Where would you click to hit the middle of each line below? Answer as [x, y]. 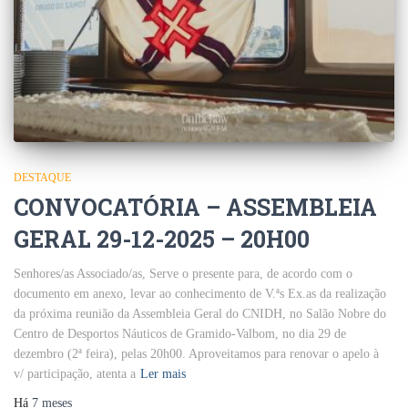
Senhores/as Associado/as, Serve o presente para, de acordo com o [183, 273]
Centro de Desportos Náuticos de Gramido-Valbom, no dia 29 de [180, 333]
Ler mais [163, 373]
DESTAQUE [42, 177]
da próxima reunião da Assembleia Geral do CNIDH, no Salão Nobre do [200, 313]
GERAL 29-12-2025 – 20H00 [162, 239]
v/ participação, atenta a [75, 373]
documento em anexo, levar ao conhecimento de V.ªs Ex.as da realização [200, 293]
